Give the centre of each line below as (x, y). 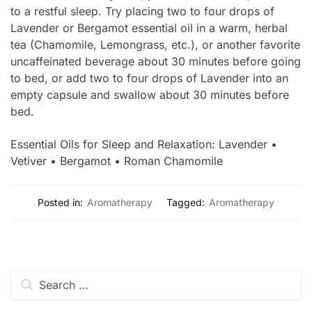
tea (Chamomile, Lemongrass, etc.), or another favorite (155, 45)
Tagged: (186, 203)
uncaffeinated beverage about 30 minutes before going (156, 62)
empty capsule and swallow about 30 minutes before (150, 95)
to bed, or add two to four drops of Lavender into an (149, 78)
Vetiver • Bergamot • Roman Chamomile (117, 161)
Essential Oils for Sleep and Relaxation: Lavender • (144, 144)
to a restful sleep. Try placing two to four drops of (142, 11)
